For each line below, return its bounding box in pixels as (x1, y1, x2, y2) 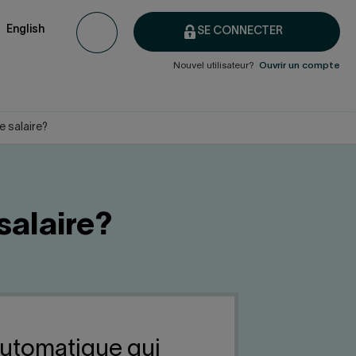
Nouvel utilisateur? (173, 62, 259, 70)
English (6, 24, 44, 35)
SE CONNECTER (197, 26, 283, 37)
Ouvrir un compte (259, 62, 340, 70)
